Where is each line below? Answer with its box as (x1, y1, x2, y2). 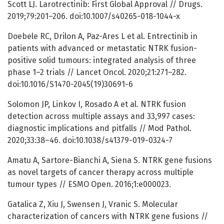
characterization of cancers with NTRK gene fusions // (7, 211, 208, 221)
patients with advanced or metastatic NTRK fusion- (7, 43, 197, 53)
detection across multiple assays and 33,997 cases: (7, 111, 195, 121)
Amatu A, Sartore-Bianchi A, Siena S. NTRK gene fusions (7, 155, 212, 165)
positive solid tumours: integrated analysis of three (7, 55, 196, 65)
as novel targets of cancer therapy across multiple (7, 167, 193, 177)
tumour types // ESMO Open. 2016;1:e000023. (7, 179, 171, 189)
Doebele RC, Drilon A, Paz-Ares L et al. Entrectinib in (7, 31, 197, 41)
